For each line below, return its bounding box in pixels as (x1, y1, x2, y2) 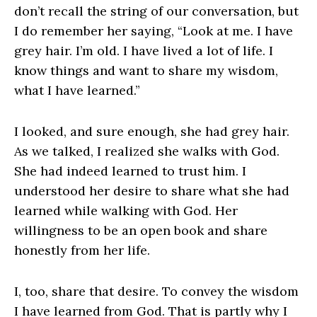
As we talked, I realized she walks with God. (14, 142, 279, 159)
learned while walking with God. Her (14, 202, 238, 219)
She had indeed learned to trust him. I (14, 162, 246, 179)
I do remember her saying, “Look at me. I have (14, 22, 293, 39)
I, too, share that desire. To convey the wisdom (14, 282, 299, 299)
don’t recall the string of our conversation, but (14, 2, 299, 19)
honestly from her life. (14, 241, 150, 258)
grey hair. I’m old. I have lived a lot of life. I (14, 42, 273, 59)
